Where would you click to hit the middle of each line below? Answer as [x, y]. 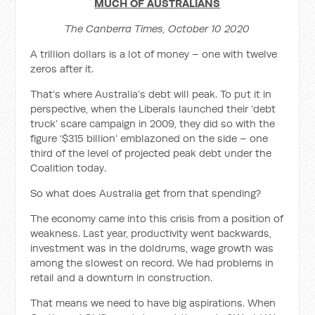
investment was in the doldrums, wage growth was [152, 248]
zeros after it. [62, 69]
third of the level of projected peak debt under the [151, 153]
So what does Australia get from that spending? [146, 193]
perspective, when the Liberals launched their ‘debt [153, 109]
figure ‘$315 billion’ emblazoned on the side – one [149, 138]
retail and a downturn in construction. [122, 277]
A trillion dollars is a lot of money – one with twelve [154, 54]
